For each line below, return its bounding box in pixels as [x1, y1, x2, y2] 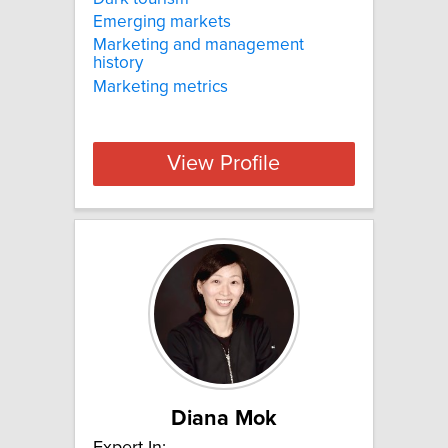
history [93, 54, 143, 73]
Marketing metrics [93, 77, 228, 96]
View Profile [167, 153, 281, 176]
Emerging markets [93, 13, 231, 32]
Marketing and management [93, 36, 304, 55]
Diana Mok [171, 408, 277, 431]
